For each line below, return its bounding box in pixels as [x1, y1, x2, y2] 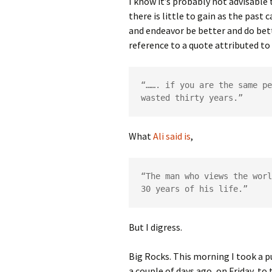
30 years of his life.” [141, 184, 248, 194]
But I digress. [129, 221, 182, 233]
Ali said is [153, 130, 191, 142]
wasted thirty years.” [141, 93, 243, 103]
